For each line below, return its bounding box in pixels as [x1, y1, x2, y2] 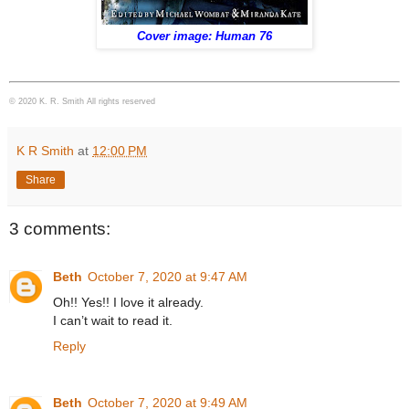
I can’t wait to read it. [53, 312, 173, 328]
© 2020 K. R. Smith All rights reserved [9, 97, 155, 107]
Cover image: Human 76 [137, 29, 272, 43]
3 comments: [9, 219, 110, 239]
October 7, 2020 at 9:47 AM [88, 268, 247, 284]
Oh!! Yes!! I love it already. [53, 294, 204, 309]
